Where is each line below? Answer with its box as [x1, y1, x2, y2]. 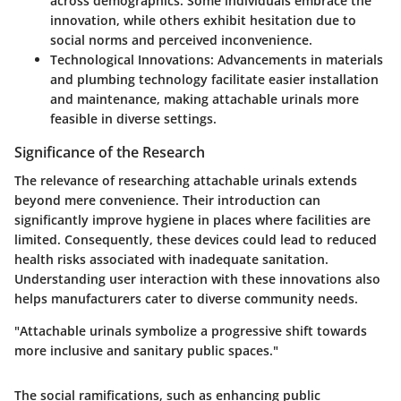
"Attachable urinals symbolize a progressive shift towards [14, 322, 367, 340]
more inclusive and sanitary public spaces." [14, 342, 278, 360]
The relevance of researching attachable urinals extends [14, 172, 357, 190]
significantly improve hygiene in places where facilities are [14, 211, 371, 229]
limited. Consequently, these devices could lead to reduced [14, 231, 377, 249]
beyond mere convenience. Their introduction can [14, 192, 320, 209]
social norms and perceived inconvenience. [50, 31, 312, 49]
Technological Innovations [50, 51, 210, 69]
